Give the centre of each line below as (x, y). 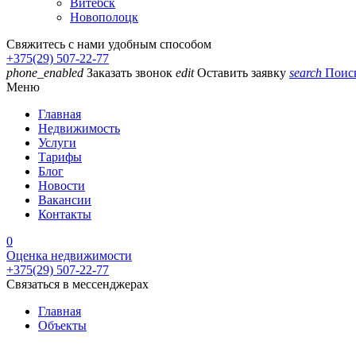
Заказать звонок (130, 73)
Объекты (62, 326)
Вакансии (65, 200)
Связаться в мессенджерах (77, 284)
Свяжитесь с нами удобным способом (109, 44)
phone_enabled (45, 73)
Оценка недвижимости (69, 256)
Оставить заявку (242, 73)
